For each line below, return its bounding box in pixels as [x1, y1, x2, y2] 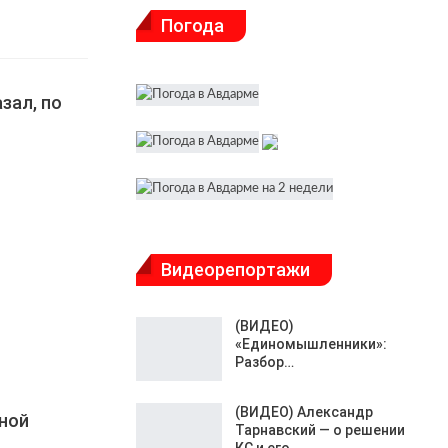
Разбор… [235, 354, 294, 371]
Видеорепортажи [161, 258, 310, 280]
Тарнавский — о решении [235, 421, 405, 438]
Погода [161, 15, 224, 36]
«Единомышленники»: [235, 336, 387, 353]
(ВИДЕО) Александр [235, 403, 373, 420]
